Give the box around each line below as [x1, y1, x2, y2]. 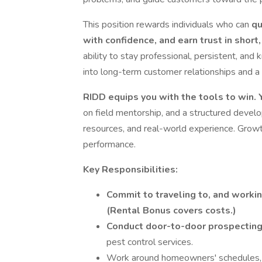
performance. [83, 138, 136, 151]
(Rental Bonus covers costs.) [106, 204, 236, 217]
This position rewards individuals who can [83, 18, 251, 31]
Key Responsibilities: [83, 163, 178, 176]
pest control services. [106, 236, 193, 249]
